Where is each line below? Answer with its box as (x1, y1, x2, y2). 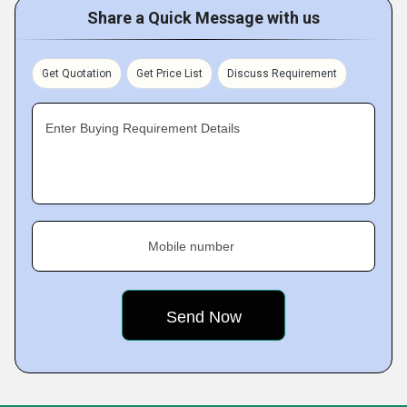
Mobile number (148, 239, 234, 253)
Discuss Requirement (227, 67, 337, 80)
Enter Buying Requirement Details (45, 121, 240, 135)
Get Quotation (42, 67, 112, 80)
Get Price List (136, 67, 203, 80)
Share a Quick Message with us (87, 8, 320, 27)
